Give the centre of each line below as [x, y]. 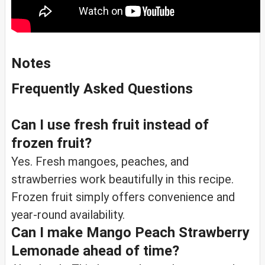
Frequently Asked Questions [102, 88]
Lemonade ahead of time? [95, 251]
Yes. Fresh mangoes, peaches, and [100, 161]
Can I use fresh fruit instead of [110, 125]
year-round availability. [68, 214]
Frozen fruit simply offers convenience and [123, 197]
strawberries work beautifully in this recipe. [122, 179]
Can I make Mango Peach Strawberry [130, 232]
